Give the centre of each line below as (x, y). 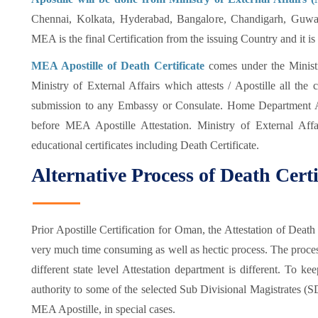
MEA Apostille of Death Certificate (120, 66)
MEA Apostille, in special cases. (103, 309)
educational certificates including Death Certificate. (145, 145)
